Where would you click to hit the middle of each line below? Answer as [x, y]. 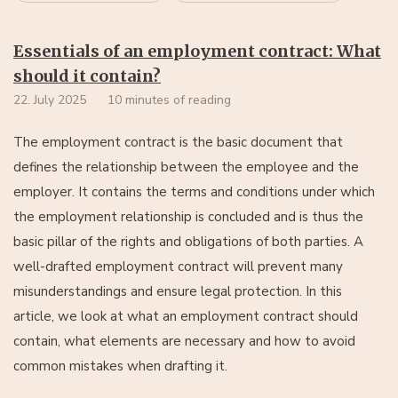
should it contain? [87, 76]
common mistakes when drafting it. [120, 366]
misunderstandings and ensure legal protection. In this [178, 291]
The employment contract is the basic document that [178, 142]
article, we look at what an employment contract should [186, 316]
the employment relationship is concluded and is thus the [188, 216]
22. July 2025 [50, 99]
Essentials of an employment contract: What [197, 51]
